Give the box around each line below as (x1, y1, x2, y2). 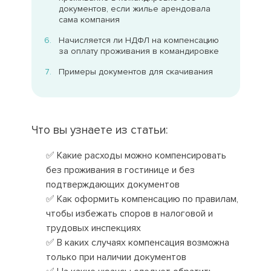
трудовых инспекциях (45, 222, 141, 234)
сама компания (59, 15, 120, 25)
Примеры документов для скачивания (59, 67, 214, 77)
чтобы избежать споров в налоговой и (45, 207, 213, 220)
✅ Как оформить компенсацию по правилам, (45, 193, 238, 205)
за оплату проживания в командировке (59, 46, 220, 56)
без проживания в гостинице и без (45, 164, 195, 176)
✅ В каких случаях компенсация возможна (45, 237, 229, 249)
